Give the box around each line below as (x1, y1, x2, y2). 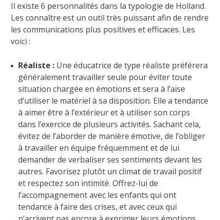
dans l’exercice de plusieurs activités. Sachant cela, (18, 118, 201, 130)
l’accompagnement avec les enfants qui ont (18, 189, 177, 200)
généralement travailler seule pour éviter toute (18, 71, 192, 82)
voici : (11, 35, 31, 47)
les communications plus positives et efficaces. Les (11, 24, 195, 35)
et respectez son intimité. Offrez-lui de (18, 177, 159, 189)
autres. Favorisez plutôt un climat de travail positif (18, 165, 202, 177)
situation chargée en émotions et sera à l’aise (18, 83, 186, 94)
